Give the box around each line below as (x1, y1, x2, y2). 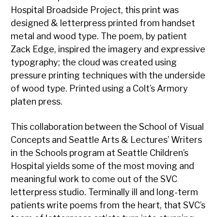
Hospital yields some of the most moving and (11, 161, 195, 171)
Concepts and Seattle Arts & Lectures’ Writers (11, 135, 202, 145)
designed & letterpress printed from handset (11, 18, 196, 29)
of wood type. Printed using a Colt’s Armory (11, 83, 188, 94)
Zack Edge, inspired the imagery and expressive (11, 44, 206, 55)
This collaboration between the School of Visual (11, 122, 204, 132)
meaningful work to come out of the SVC (11, 174, 178, 185)
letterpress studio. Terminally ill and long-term (11, 187, 199, 198)
